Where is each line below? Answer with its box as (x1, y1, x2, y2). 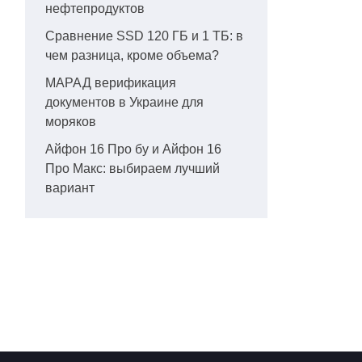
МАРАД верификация (45, 76, 176, 90)
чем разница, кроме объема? (45, 48, 219, 62)
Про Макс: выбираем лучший (45, 162, 220, 175)
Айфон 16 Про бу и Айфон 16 (45, 142, 221, 156)
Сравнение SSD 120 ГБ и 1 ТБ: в (45, 29, 243, 43)
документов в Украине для (45, 95, 204, 109)
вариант (45, 181, 95, 195)
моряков (45, 115, 96, 128)
